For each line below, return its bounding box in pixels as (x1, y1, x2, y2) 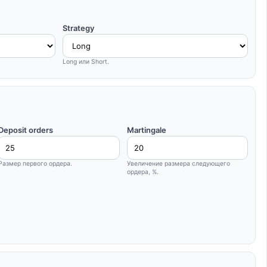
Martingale (126, 125, 166, 135)
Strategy (63, 23, 94, 33)
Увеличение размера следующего (126, 160, 230, 167)
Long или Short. (63, 58, 109, 66)
